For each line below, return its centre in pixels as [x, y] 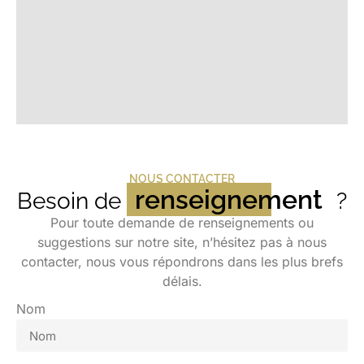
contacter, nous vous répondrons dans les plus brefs [182, 262]
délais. [182, 281]
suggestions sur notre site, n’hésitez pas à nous [182, 242]
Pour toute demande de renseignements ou [182, 223]
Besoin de [72, 201]
